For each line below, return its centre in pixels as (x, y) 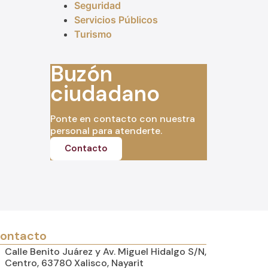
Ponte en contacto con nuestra (122, 119)
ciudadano (105, 94)
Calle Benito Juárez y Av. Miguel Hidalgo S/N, (105, 252)
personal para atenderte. (106, 131)
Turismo (93, 34)
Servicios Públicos (116, 20)
